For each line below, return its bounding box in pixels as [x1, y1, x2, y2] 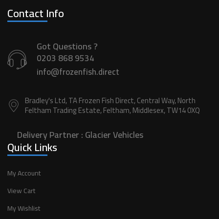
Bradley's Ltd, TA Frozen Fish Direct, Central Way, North [25, 93, 196, 108]
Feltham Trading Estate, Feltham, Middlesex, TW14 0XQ [25, 103, 200, 117]
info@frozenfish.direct [37, 64, 119, 80]
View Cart [7, 184, 35, 197]
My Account [7, 167, 41, 179]
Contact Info [7, 3, 64, 23]
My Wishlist [7, 202, 40, 215]
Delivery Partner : [17, 127, 85, 143]
